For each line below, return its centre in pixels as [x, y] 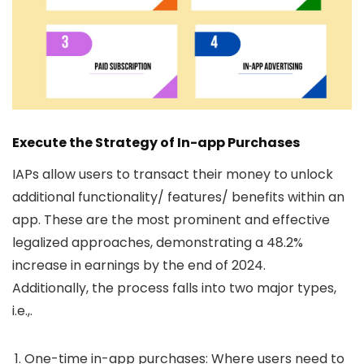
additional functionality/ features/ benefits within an [178, 197]
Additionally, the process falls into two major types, [174, 288]
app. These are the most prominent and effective [171, 220]
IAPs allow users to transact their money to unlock [173, 175]
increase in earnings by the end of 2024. [139, 266]
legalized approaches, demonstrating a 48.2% [158, 243]
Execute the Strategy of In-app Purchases [156, 143]
